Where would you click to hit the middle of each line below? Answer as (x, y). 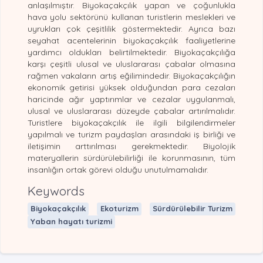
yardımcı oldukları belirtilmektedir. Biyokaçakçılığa (131, 52)
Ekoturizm (119, 209)
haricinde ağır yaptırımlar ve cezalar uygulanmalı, (131, 99)
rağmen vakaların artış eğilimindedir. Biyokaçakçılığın (131, 75)
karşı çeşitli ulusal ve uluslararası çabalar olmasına (131, 64)
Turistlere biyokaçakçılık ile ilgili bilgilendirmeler (131, 122)
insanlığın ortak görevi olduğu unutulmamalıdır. (118, 169)
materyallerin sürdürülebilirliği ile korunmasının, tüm (131, 158)
